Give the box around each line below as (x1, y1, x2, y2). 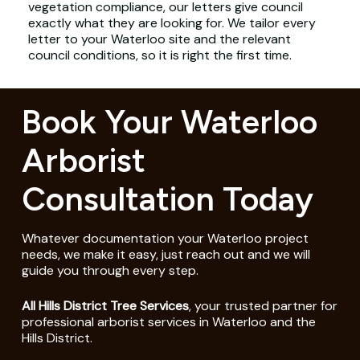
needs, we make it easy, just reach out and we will (21, 245, 310, 263)
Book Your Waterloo (21, 101, 317, 141)
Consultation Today (21, 178, 313, 219)
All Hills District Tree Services (21, 297, 189, 314)
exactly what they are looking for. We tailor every (27, 14, 316, 31)
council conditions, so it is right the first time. (27, 46, 292, 63)
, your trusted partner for (188, 297, 337, 314)
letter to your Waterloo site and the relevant (27, 30, 291, 47)
